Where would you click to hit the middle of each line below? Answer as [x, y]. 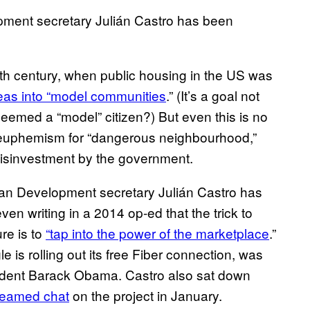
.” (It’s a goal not [213, 95]
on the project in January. [146, 295]
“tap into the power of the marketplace [157, 233]
